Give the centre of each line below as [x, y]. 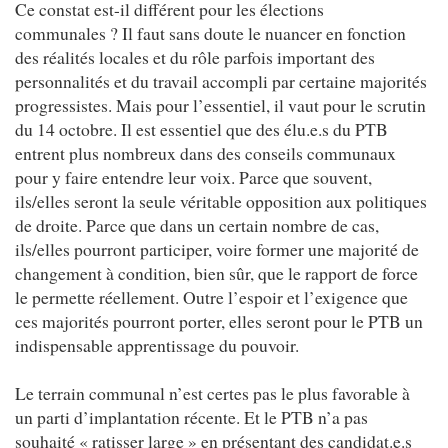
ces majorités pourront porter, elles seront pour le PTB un [219, 320]
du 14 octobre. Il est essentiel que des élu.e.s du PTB [201, 128]
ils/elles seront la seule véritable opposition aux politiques [221, 200]
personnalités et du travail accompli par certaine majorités [221, 80]
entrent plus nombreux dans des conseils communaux [205, 152]
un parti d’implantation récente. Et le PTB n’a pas [191, 416]
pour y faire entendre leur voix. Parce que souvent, [193, 176]
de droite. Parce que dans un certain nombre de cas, [197, 224]
